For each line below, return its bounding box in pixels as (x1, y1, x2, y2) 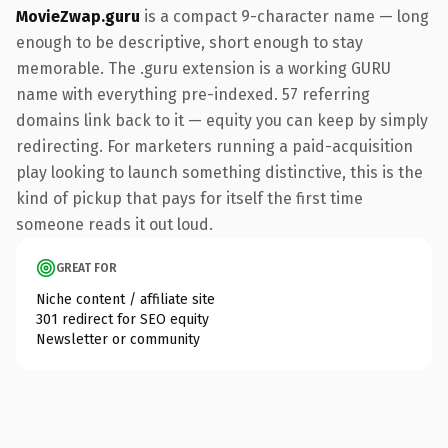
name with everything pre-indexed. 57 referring (16, 84, 370, 104)
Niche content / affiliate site (36, 290, 215, 308)
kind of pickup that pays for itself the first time (16, 188, 363, 208)
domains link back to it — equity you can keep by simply (16, 110, 428, 130)
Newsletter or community (36, 330, 200, 348)
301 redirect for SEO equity (36, 310, 209, 328)
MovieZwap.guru (16, 6, 140, 26)
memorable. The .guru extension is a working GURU (16, 58, 391, 78)
